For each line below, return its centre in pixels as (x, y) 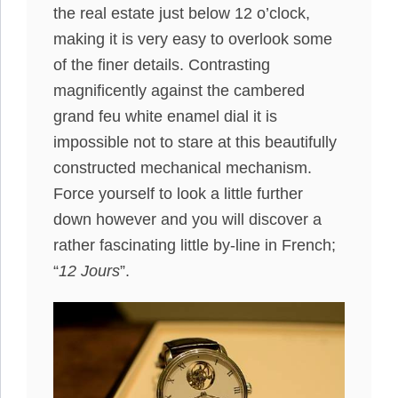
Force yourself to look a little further (178, 194)
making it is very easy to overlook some (193, 39)
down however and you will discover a (187, 219)
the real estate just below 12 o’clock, (182, 13)
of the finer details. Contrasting (162, 65)
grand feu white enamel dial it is (165, 116)
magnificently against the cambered (179, 91)
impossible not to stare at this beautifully (195, 142)
